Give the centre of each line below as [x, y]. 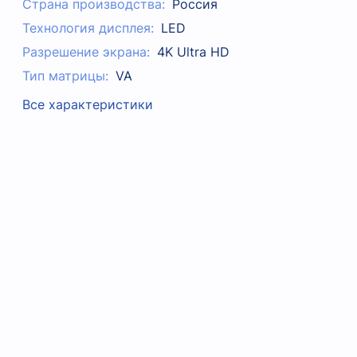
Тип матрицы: [66, 76]
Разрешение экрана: [86, 52]
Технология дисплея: [88, 28]
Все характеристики [88, 104]
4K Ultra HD [193, 52]
